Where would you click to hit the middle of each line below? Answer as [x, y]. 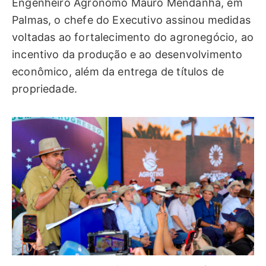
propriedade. [45, 88]
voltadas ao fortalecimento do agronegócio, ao [133, 37]
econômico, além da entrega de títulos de [118, 71]
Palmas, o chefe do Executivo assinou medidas [131, 20]
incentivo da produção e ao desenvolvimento [127, 54]
